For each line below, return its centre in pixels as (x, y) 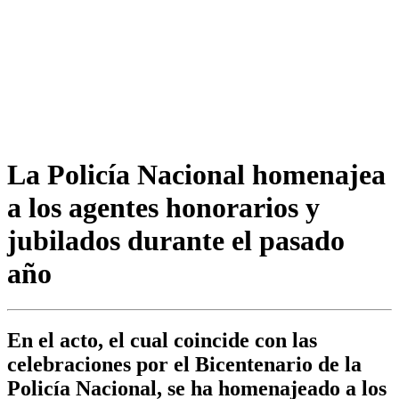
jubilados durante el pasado (176, 240)
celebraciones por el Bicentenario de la (184, 365)
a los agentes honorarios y (163, 207)
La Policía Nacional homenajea (196, 174)
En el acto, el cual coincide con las (162, 341)
